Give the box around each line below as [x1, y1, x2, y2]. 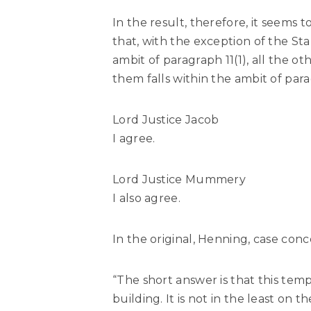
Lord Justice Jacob [112, 113, 219, 127]
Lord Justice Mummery [112, 173, 246, 187]
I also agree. [112, 192, 180, 205]
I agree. [112, 132, 155, 146]
